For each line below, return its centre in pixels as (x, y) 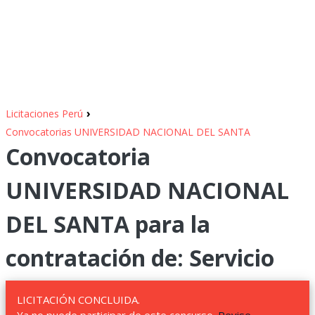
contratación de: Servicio (140, 258)
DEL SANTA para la (108, 224)
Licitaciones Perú (44, 114)
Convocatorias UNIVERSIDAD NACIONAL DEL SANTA (128, 132)
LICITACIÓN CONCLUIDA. (78, 300)
